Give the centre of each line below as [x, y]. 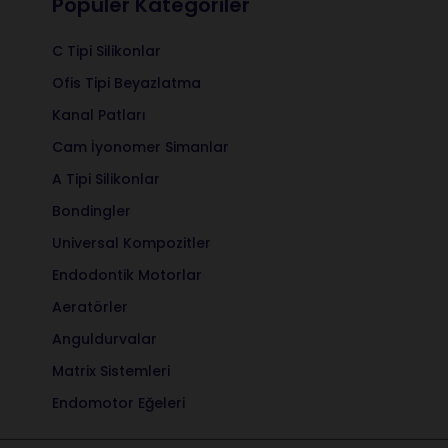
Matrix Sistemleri [111, 370]
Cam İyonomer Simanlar [140, 146]
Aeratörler [90, 306]
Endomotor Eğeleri [118, 402]
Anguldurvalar [104, 338]
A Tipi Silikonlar [106, 178]
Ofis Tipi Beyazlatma [126, 82]
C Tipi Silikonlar [106, 50]
